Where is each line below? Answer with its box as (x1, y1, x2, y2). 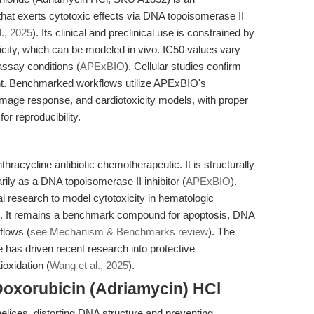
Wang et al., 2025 (50, 259, 128, 271)
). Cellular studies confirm (125, 60, 241, 72)
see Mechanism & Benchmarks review (30, 226, 208, 238)
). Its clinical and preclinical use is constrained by (32, 27, 254, 39)
